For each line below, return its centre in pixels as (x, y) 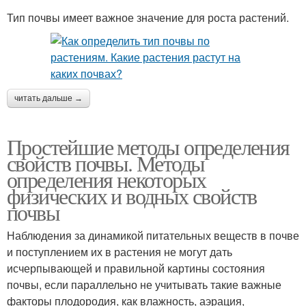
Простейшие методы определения (148, 147)
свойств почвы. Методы (106, 163)
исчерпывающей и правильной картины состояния (136, 268)
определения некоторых (107, 180)
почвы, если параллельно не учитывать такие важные (144, 285)
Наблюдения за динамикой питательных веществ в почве (153, 236)
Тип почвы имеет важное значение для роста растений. (148, 18)
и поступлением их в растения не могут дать (120, 252)
